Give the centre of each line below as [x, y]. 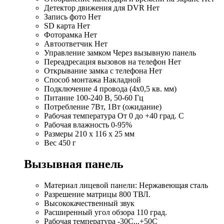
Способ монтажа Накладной [92, 80]
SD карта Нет [67, 26]
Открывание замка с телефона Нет [103, 71]
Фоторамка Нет [70, 35]
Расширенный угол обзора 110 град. [105, 212]
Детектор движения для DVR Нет [102, 8]
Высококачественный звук [89, 203]
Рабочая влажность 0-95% [88, 125]
